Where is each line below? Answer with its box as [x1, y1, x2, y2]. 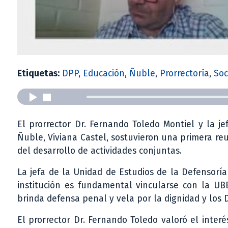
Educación [83, 68, 125, 79]
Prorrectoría [160, 68, 209, 79]
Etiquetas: [17, 68, 60, 79]
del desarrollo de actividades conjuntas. [17, 146, 182, 157]
